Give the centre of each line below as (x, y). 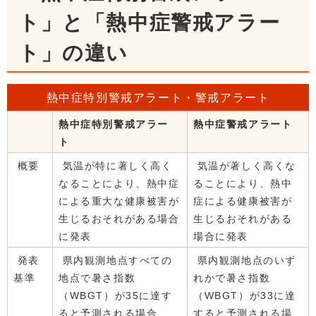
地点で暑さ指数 (97, 278)
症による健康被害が (243, 201)
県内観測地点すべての (116, 261)
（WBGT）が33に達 (245, 296)
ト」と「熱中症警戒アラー (150, 23)
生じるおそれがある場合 (119, 219)
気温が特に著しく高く (116, 166)
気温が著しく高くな (245, 166)
